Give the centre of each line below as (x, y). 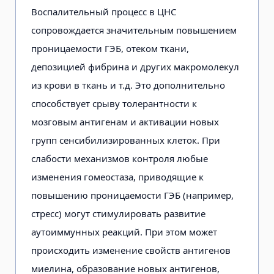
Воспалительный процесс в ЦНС (104, 11)
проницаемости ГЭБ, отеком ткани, (110, 48)
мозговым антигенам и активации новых (125, 121)
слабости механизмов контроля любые (120, 158)
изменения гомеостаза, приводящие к (117, 176)
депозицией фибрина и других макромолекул (135, 66)
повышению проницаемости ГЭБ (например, (132, 195)
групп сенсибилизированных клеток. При (126, 140)
